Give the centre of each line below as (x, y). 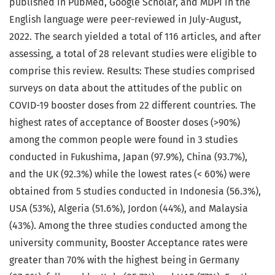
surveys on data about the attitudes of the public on (126, 88)
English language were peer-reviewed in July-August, (125, 20)
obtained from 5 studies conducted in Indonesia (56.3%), (135, 192)
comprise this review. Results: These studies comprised (132, 71)
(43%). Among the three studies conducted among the (128, 226)
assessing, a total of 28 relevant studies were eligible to (133, 54)
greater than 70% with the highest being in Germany (124, 260)
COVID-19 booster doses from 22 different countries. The (133, 106)
